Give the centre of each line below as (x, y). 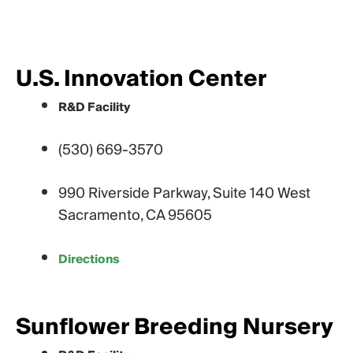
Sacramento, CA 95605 (135, 215)
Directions (89, 259)
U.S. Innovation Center (141, 79)
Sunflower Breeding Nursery (175, 328)
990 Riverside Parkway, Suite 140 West (184, 193)
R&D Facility (95, 107)
